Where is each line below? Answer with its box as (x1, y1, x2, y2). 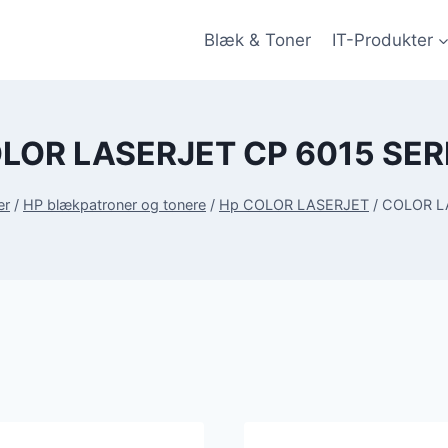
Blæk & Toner (204, 29, 312, 50)
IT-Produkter (331, 29, 433, 50)
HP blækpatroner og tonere (23, 195, 206, 213)
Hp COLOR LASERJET (219, 195, 369, 213)
